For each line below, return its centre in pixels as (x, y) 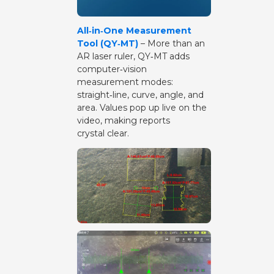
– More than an (171, 44)
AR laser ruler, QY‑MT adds (133, 57)
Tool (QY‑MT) (107, 44)
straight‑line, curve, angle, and (140, 95)
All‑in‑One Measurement (134, 31)
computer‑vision (112, 69)
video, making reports (123, 121)
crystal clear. (103, 134)
